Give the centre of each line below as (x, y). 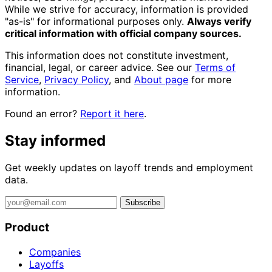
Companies (55, 252)
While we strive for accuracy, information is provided (127, 9)
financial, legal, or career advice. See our (100, 68)
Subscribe (143, 203)
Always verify (219, 22)
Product (27, 227)
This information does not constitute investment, (117, 56)
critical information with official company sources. (123, 34)
